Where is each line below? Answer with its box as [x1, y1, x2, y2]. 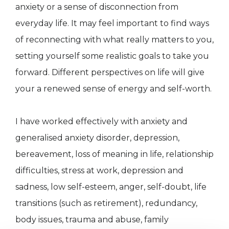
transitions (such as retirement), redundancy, [15, 198, 197, 209]
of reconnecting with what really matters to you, [15, 35, 214, 45]
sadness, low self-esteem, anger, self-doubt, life [15, 182, 207, 192]
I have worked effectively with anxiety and [15, 117, 188, 127]
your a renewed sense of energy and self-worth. [15, 84, 212, 94]
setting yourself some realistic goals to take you [15, 51, 209, 61]
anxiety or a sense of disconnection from [15, 2, 178, 12]
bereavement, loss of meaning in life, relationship [15, 149, 214, 159]
